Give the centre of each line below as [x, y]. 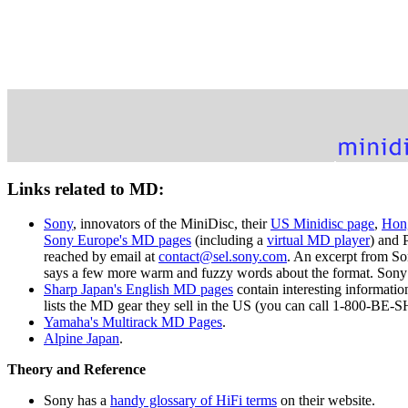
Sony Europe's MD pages [117, 240]
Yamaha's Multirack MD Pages [133, 322]
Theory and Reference [76, 370]
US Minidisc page [322, 224]
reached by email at [101, 257]
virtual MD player [318, 240]
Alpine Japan [82, 339]
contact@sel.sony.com [223, 257]
